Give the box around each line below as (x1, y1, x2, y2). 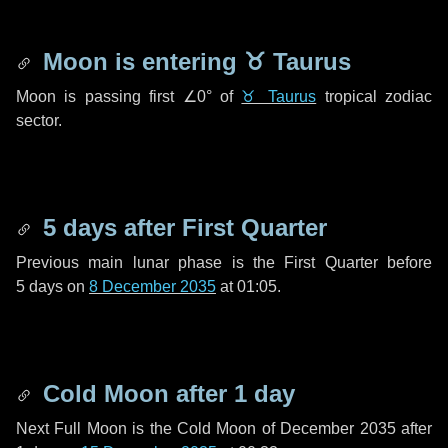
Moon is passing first (16, 88, 183, 105)
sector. (16, 112, 62, 129)
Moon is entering (36, 48, 244, 75)
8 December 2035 (89, 278, 216, 295)
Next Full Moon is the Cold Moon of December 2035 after (16, 420, 432, 437)
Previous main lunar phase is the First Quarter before (16, 254, 432, 271)
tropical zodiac (316, 88, 433, 105)
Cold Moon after (36, 380, 234, 407)
